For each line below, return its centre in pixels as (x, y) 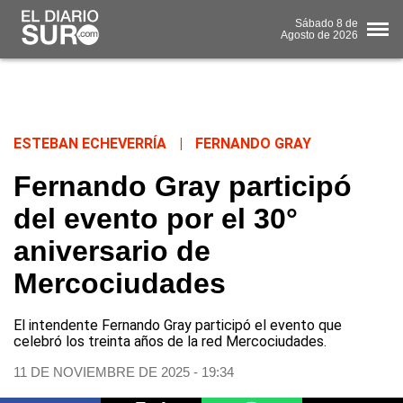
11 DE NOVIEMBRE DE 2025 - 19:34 (124, 372)
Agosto (298, 35)
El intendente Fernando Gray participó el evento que (178, 326)
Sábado (314, 23)
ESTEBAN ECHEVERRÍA (90, 144)
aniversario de (112, 251)
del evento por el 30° (156, 219)
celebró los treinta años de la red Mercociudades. (170, 342)
